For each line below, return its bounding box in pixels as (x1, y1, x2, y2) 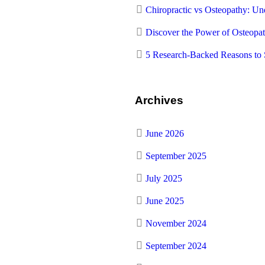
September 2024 (146, 241, 206, 251)
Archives (135, 94, 183, 106)
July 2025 (146, 173, 182, 183)
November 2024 (146, 218, 206, 228)
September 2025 (146, 151, 206, 161)
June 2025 (146, 196, 184, 206)
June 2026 (146, 128, 184, 138)
